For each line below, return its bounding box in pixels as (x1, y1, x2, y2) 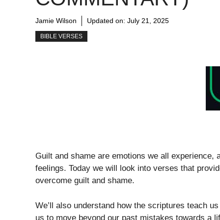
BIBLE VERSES (40, 33, 82, 40)
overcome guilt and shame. (35, 176, 135, 186)
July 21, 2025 (127, 17, 169, 25)
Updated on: (87, 17, 127, 25)
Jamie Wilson (35, 17, 77, 25)
